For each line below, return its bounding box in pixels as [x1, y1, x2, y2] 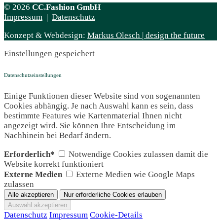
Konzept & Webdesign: [4, 31, 87, 40]
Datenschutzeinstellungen [4, 72, 62, 78]
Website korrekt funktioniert [4, 159, 104, 169]
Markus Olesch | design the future [87, 31, 205, 40]
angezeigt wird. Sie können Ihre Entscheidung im [4, 120, 176, 130]
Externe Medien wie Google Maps [76, 169, 195, 179]
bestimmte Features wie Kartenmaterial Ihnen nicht [4, 110, 182, 120]
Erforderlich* [4, 149, 55, 159]
